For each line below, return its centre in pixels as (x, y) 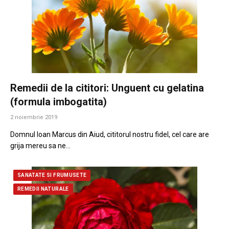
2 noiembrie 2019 (34, 118)
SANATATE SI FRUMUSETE (52, 175)
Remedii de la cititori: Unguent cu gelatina (107, 88)
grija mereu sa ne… (40, 146)
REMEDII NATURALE (43, 189)
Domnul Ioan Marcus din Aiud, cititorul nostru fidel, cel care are (110, 135)
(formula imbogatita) (59, 102)
